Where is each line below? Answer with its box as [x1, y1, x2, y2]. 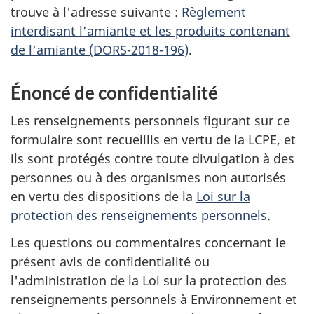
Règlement [182, 3, 246, 20]
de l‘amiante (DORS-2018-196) [11, 41, 189, 58]
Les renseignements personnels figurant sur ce [11, 112, 290, 129]
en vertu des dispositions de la [11, 188, 196, 205]
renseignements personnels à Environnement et [11, 290, 297, 308]
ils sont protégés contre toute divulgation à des [11, 150, 294, 167]
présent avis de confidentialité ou [11, 252, 210, 270]
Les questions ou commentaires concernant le [11, 233, 286, 251]
